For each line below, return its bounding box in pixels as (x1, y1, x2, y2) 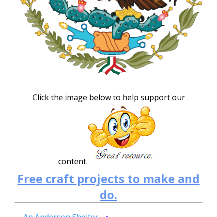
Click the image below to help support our (32, 92, 185, 103)
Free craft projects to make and (17, 170, 200, 186)
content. (58, 156, 88, 167)
